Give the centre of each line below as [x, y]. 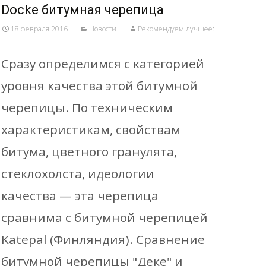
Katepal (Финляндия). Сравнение [103, 239]
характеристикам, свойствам [91, 129]
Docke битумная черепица [83, 10]
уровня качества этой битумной [99, 85]
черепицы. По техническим [87, 107]
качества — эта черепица [80, 195]
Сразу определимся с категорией [103, 64]
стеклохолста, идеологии [78, 173]
